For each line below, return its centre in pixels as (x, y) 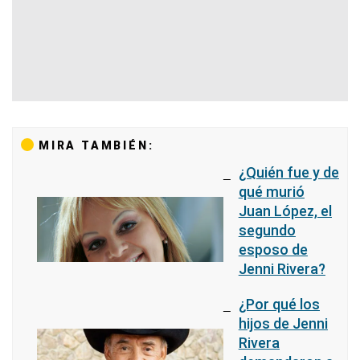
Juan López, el (285, 211)
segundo (267, 230)
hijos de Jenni (283, 323)
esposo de (273, 250)
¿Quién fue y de (288, 172)
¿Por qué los (279, 304)
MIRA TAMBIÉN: (96, 145)
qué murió (271, 192)
